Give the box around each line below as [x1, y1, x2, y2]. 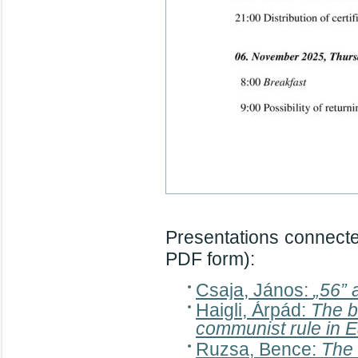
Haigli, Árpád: [196, 300, 311, 321]
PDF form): [165, 248, 255, 269]
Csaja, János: [196, 279, 313, 300]
